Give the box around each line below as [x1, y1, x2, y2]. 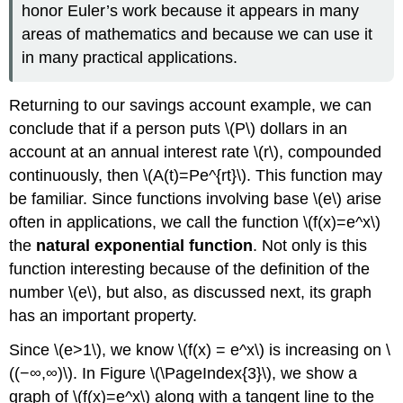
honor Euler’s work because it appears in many [22, 2, 360, 21]
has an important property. [9, 306, 198, 325]
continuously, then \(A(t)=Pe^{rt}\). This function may [9, 166, 383, 184]
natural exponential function [36, 236, 254, 255]
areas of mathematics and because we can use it [22, 25, 373, 44]
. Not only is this [253, 236, 368, 255]
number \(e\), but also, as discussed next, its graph [9, 282, 372, 301]
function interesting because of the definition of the [9, 259, 371, 278]
